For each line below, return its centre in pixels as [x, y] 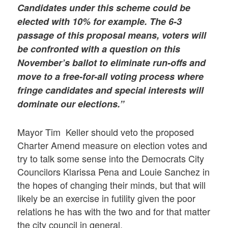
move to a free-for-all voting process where [111, 77]
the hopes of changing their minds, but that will [112, 185]
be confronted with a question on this [99, 49]
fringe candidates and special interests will [111, 90]
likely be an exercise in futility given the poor [107, 198]
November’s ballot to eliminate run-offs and [112, 63]
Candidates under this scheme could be [104, 8]
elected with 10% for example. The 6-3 [100, 22]
